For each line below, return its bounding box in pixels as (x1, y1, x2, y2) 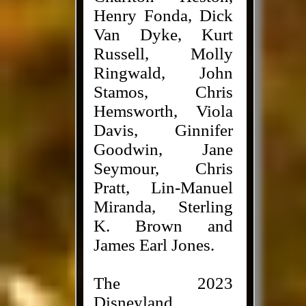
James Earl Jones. (93, 236, 214, 254)
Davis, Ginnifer (93, 121, 233, 139)
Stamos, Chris (93, 83, 233, 101)
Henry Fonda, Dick (93, 6, 233, 25)
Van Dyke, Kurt (93, 25, 233, 44)
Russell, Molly (93, 44, 233, 63)
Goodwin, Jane (93, 140, 233, 158)
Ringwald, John (93, 64, 233, 82)
